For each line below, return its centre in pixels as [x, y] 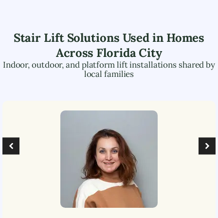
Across [76, 53]
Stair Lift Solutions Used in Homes [109, 37]
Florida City [129, 53]
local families [109, 74]
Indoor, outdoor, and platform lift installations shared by [109, 64]
